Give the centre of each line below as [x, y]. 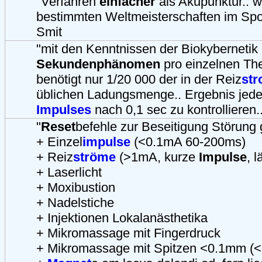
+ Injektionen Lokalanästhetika [122, 218]
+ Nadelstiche [75, 202]
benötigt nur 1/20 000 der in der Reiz [139, 79]
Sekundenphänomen [98, 64]
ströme [94, 157]
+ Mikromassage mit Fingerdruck [128, 233]
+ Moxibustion [76, 187]
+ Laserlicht [69, 172]
